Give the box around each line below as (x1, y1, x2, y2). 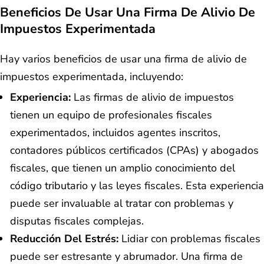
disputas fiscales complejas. (10, 214, 144, 229)
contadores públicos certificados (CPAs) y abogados (10, 143, 259, 158)
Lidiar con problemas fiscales (118, 232, 260, 246)
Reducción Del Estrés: (10, 232, 118, 246)
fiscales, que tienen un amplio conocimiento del (10, 161, 235, 176)
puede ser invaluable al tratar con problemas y (10, 196, 233, 211)
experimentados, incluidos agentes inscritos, (10, 126, 220, 140)
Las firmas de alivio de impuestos (71, 90, 234, 105)
